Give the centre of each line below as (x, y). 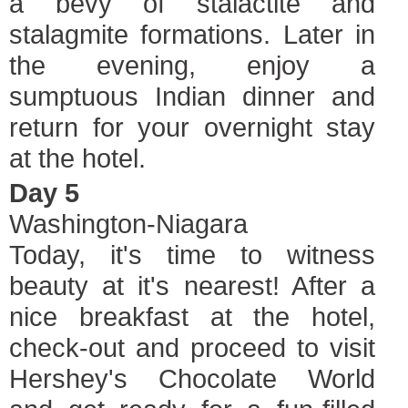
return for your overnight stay (192, 127)
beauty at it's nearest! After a (192, 286)
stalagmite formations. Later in (192, 34)
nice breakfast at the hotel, (192, 316)
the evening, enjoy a (192, 65)
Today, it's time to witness (192, 255)
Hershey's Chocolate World (192, 378)
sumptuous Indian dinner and (192, 96)
